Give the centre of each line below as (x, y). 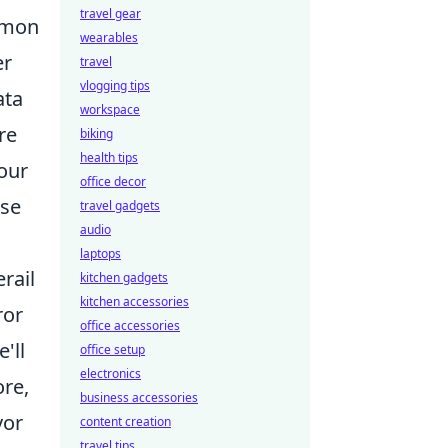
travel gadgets (120, 205)
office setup (112, 349)
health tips (109, 157)
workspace (110, 109)
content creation (125, 421)
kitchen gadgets (124, 277)
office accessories (130, 325)
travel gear (110, 13)
